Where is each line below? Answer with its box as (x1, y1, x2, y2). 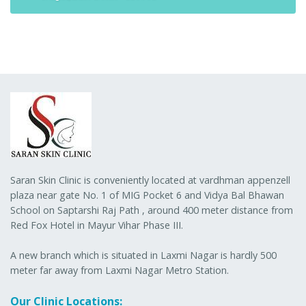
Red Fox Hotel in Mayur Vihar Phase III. (10, 219, 183, 232)
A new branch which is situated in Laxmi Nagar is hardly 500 (10, 249, 277, 262)
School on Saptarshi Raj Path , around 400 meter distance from (10, 204, 293, 217)
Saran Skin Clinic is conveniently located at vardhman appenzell (10, 173, 290, 187)
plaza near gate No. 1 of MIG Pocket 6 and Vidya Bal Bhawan (10, 189, 284, 202)
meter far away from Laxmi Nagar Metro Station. (10, 264, 229, 277)
